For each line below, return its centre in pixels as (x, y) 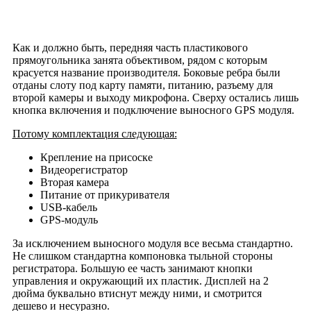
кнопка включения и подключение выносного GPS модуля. (153, 110)
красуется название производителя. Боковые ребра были (146, 72)
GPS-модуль (69, 219)
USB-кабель (68, 207)
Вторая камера (74, 182)
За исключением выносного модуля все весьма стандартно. (152, 243)
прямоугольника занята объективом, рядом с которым (140, 60)
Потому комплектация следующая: (94, 133)
